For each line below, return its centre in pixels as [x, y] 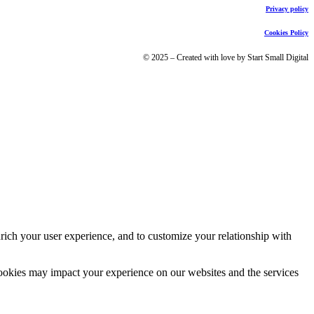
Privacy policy [287, 8]
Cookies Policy [286, 32]
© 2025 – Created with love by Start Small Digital [226, 58]
